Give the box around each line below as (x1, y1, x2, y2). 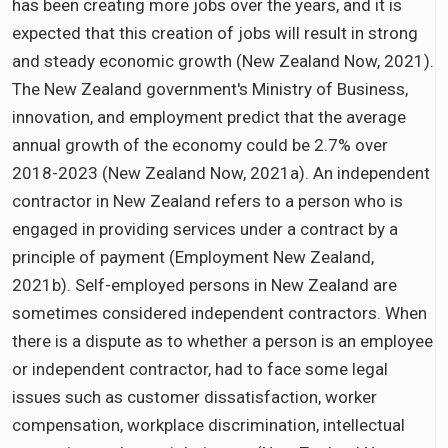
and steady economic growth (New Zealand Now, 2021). (12, 50, 434, 71)
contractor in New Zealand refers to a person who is (12, 190, 403, 211)
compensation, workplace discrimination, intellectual (12, 414, 405, 435)
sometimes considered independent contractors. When (12, 302, 427, 323)
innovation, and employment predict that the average (12, 106, 406, 127)
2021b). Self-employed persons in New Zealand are (12, 274, 397, 295)
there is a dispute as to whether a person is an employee (12, 330, 433, 351)
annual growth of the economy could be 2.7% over (12, 134, 388, 155)
